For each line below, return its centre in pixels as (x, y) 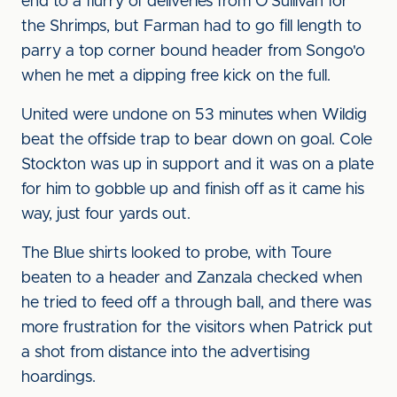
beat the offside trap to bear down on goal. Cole (197, 140)
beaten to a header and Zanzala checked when (192, 278)
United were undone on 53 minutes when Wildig (194, 115)
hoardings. (58, 378)
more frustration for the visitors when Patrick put (197, 328)
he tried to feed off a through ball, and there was (196, 303)
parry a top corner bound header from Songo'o (193, 51)
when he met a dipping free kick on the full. (176, 76)
